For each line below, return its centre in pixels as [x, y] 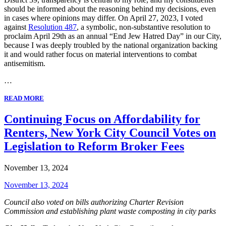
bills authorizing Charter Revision [129, 202]
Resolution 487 [52, 27]
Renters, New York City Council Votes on [110, 132]
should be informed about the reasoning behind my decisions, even [110, 9]
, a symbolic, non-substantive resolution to [144, 27]
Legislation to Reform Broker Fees [94, 146]
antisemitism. [25, 63]
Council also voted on [39, 202]
